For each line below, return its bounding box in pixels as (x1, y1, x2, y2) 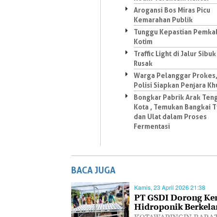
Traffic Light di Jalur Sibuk (134, 49, 216, 58)
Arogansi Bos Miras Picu (134, 6, 210, 14)
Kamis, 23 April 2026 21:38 (134, 183, 205, 191)
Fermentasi (134, 122, 170, 130)
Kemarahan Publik (134, 15, 193, 24)
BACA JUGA (71, 165, 115, 175)
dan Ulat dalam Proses (134, 112, 207, 121)
